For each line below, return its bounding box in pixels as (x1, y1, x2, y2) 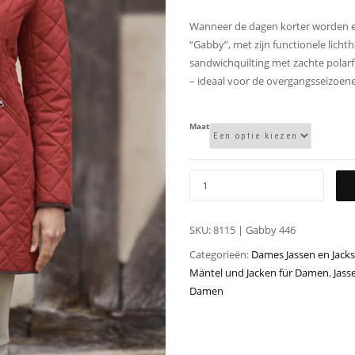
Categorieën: (189, 247, 251, 262)
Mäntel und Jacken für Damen (189, 265, 329, 281)
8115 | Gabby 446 (213, 223, 296, 238)
